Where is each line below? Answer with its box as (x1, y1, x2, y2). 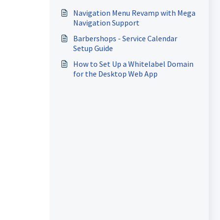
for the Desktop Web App (73, 69, 158, 79)
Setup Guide (73, 43, 113, 53)
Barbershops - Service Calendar (73, 33, 177, 43)
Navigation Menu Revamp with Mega (73, 8, 195, 18)
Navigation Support (73, 18, 139, 27)
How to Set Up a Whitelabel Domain (73, 59, 193, 69)
